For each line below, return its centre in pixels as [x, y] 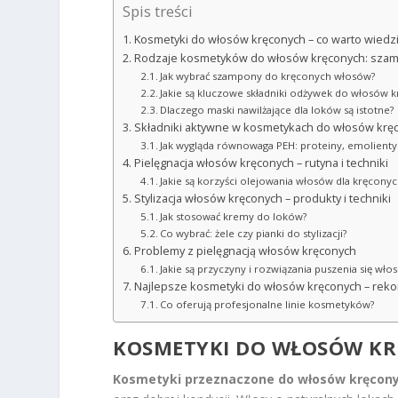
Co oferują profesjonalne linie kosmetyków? [267, 305]
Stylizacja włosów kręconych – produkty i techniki [262, 199]
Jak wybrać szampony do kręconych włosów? [268, 76]
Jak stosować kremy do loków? [234, 217]
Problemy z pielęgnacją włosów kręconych [245, 251]
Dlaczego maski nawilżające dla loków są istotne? [277, 110]
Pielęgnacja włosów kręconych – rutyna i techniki [261, 163]
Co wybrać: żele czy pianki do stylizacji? [254, 234]
